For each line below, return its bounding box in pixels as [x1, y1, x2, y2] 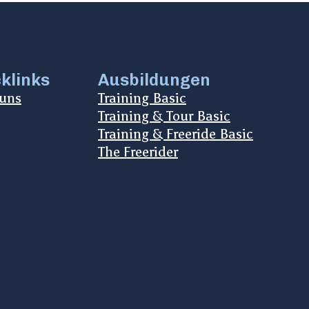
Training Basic [98, 90, 186, 107]
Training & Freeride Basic [98, 126, 253, 143]
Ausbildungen [98, 70, 210, 90]
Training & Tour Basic [98, 108, 230, 125]
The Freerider [98, 143, 178, 161]
